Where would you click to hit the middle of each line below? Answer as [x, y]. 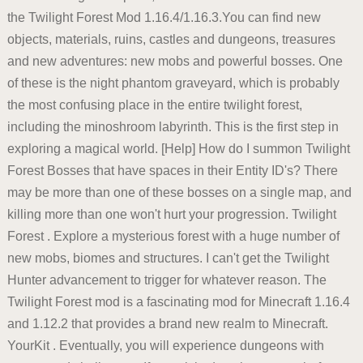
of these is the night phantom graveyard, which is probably [173, 83]
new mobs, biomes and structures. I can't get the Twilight [168, 258]
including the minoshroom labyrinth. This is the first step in [173, 127]
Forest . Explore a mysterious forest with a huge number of [173, 237]
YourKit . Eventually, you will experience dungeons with [165, 346]
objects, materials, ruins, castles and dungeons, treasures [171, 40]
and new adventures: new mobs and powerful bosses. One [175, 62]
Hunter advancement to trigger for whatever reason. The [167, 280]
